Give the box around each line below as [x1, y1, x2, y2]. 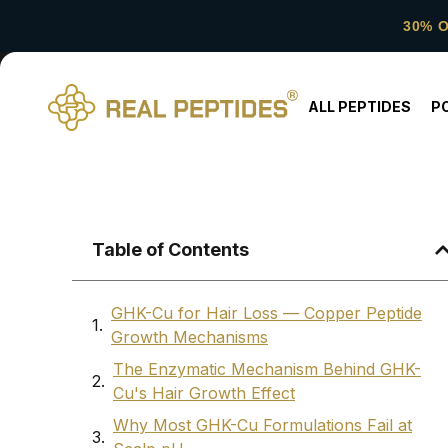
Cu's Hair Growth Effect [113, 383, 295, 404]
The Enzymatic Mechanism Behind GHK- [113, 359, 421, 380]
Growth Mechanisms [111, 327, 268, 348]
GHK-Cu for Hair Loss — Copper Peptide [111, 303, 422, 324]
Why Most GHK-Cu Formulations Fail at [113, 415, 412, 436]
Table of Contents [92, 239, 249, 261]
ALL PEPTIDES [307, 98, 411, 115]
